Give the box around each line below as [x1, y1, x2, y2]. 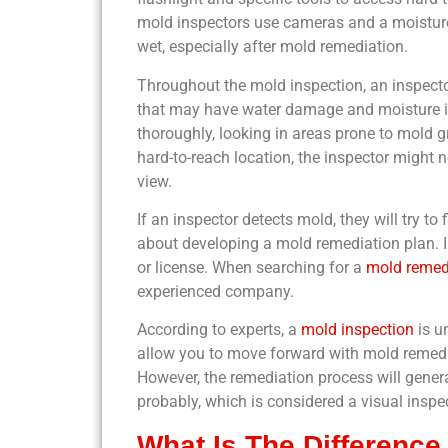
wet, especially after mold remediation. [137, 37, 408, 57]
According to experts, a [137, 320, 301, 340]
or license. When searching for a [137, 257, 366, 277]
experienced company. [137, 281, 294, 301]
